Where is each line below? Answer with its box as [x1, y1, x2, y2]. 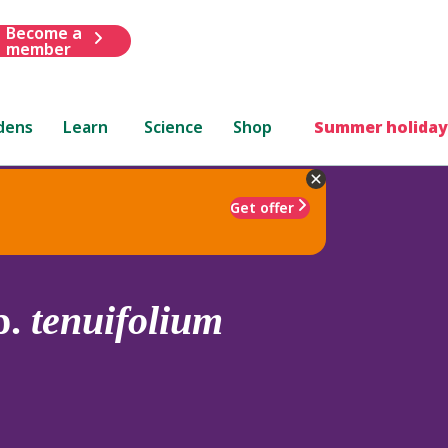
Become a [5, 21, 82, 44]
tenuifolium [31, 297, 223, 343]
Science [144, 115, 204, 138]
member [5, 37, 71, 60]
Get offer [230, 197, 294, 217]
